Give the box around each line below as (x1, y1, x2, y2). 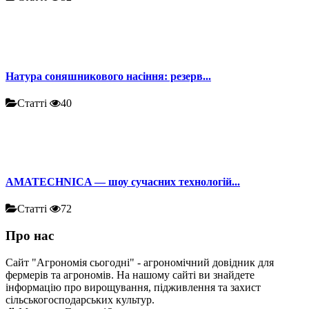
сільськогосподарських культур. (6, 293, 154, 306)
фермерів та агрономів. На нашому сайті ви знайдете (6, 268, 255, 281)
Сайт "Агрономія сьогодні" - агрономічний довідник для (6, 256, 274, 268)
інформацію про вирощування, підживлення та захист (6, 281, 261, 293)
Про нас (6, 228, 54, 243)
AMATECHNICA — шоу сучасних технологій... (6, 176, 240, 188)
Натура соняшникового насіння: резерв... (6, 70, 211, 82)
